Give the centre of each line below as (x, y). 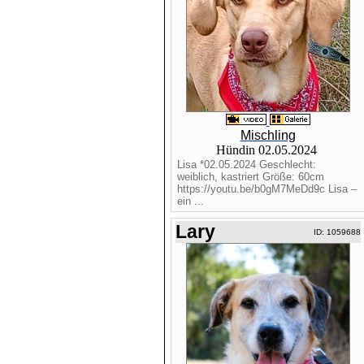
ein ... (190, 201)
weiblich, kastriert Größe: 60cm (250, 177)
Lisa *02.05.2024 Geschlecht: (246, 165)
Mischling (268, 135)
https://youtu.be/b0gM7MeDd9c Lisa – (266, 189)
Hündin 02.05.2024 (268, 150)
